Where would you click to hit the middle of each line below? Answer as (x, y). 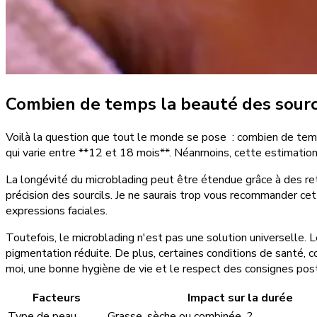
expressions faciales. (57, 211)
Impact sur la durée (240, 298)
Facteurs (56, 298)
